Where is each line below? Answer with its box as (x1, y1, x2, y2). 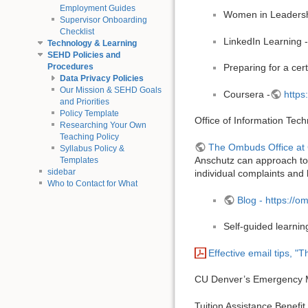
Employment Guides (59, 3, 135, 13)
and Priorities (59, 96, 109, 107)
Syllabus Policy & (59, 143, 124, 153)
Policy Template (59, 108, 119, 118)
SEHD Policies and (47, 49, 120, 60)
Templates (59, 155, 98, 165)
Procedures (47, 61, 93, 71)
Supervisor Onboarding (59, 14, 147, 25)
